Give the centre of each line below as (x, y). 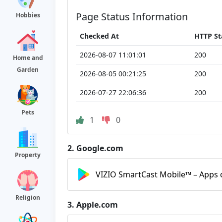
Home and (28, 58)
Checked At (99, 36)
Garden (28, 70)
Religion (28, 197)
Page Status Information (132, 16)
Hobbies (28, 15)
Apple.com (97, 204)
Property (28, 155)
